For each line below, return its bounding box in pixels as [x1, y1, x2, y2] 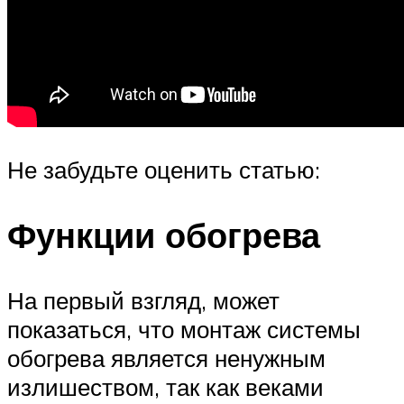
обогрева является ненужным [7, 343, 326, 372]
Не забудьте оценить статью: [7, 155, 320, 185]
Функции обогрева [7, 212, 320, 257]
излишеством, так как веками [7, 372, 324, 401]
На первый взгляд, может [7, 285, 280, 315]
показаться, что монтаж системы [7, 314, 361, 344]
